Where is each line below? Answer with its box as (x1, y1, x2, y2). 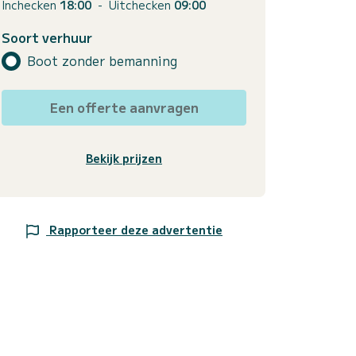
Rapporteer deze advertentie (49, 221, 222, 238)
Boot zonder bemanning (27, 51, 177, 71)
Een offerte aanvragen (49, 97, 199, 117)
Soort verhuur (2, 27, 92, 47)
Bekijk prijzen (86, 149, 162, 166)
